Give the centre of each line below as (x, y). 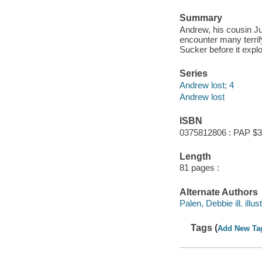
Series (193, 74)
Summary (201, 18)
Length (195, 156)
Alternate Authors (218, 192)
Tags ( (204, 227)
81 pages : (199, 168)
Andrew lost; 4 (206, 85)
